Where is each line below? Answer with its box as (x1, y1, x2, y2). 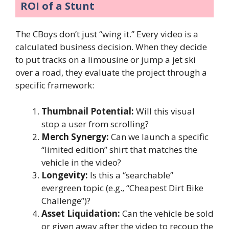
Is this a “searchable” (88, 169, 173, 181)
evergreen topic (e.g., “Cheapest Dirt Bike (41, 181, 203, 194)
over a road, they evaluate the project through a (15, 66, 207, 79)
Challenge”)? (41, 194, 90, 207)
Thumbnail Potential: (41, 105, 134, 117)
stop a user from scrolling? (41, 118, 149, 130)
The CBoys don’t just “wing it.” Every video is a (15, 28, 198, 40)
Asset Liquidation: (41, 207, 120, 219)
